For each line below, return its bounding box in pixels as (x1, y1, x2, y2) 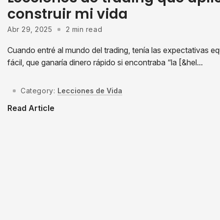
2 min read (65, 25, 103, 33)
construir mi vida (7, 4, 128, 24)
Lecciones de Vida (57, 86, 123, 95)
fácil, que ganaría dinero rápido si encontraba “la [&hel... (7, 57, 203, 67)
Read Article (7, 103, 55, 113)
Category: (21, 86, 55, 95)
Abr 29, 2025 (7, 25, 53, 33)
